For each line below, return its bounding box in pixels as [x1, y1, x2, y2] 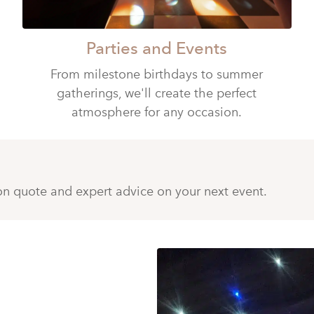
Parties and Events [86, 38, 228, 59]
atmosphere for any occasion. [71, 104, 243, 121]
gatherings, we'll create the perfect [57, 86, 257, 102]
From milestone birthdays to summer [50, 67, 264, 83]
